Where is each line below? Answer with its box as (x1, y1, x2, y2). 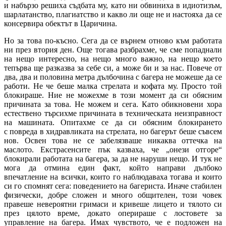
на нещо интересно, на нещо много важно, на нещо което (4, 54, 222, 63)
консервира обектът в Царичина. (4, 19, 117, 28)
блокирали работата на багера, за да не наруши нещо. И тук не (4, 154, 222, 163)
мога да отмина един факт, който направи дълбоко (4, 163, 222, 172)
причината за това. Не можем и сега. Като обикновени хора (4, 99, 222, 108)
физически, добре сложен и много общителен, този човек (4, 190, 222, 199)
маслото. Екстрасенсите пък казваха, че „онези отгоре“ (4, 145, 222, 154)
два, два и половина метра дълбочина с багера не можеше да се (4, 72, 222, 81)
